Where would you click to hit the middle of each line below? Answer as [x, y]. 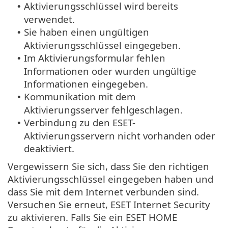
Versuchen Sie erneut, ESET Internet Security [109, 205]
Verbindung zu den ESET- [80, 123]
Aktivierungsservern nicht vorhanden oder [120, 136]
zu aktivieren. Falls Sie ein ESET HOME [92, 217]
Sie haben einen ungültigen [87, 32]
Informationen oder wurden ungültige [110, 71]
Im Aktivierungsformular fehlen [95, 58]
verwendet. [49, 19]
